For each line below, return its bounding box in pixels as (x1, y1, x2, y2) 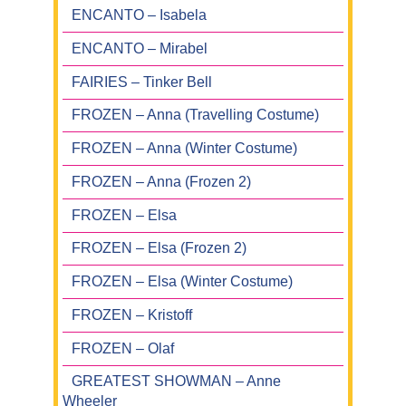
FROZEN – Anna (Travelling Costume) (72, 107, 320, 123)
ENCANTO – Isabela (72, 7, 208, 24)
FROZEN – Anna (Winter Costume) (72, 140, 297, 157)
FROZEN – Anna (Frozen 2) (72, 173, 251, 189)
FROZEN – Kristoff (72, 306, 192, 323)
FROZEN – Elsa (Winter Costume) (72, 274, 293, 290)
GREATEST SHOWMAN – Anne (72, 373, 281, 390)
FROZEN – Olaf (72, 340, 174, 356)
